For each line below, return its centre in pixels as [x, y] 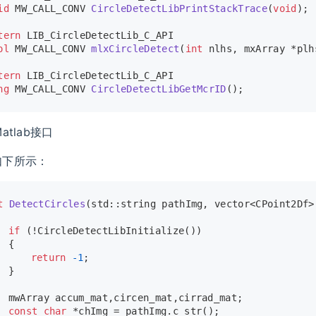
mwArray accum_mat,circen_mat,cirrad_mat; [126, 298]
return [48, 258]
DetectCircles [47, 204]
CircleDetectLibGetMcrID [159, 89]
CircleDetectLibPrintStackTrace [179, 9]
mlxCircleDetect [135, 49]
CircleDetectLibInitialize [111, 231]
